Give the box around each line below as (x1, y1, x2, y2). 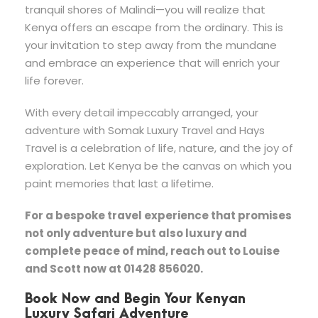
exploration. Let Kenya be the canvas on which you (25, 158, 292, 173)
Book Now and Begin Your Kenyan (25, 291, 246, 307)
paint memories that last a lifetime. (25, 175, 214, 191)
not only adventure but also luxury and (25, 225, 247, 241)
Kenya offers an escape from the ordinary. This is (25, 19, 283, 35)
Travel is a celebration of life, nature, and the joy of (25, 140, 293, 155)
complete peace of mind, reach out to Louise (25, 243, 280, 258)
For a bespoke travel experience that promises (25, 207, 292, 223)
